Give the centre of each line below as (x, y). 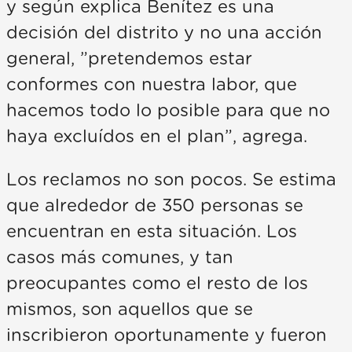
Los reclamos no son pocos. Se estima (171, 180)
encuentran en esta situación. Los (152, 232)
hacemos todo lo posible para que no (168, 111)
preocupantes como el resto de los (157, 284)
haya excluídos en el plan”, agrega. (157, 137)
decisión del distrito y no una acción (164, 33)
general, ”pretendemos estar (129, 59)
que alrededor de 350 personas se (155, 206)
